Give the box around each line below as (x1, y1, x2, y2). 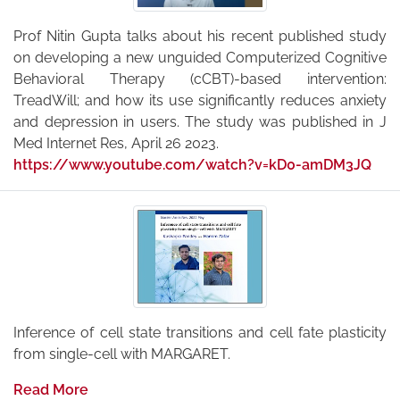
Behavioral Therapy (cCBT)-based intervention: (13, 71, 387, 88)
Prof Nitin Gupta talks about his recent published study (13, 28, 387, 46)
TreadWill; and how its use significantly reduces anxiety (13, 92, 387, 110)
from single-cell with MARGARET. (13, 346, 230, 363)
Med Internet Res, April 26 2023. (13, 135, 219, 153)
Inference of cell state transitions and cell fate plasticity (13, 324, 387, 342)
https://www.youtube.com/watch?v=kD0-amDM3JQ (13, 156, 371, 174)
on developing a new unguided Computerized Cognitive (13, 49, 387, 67)
